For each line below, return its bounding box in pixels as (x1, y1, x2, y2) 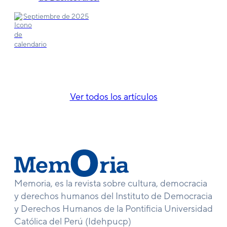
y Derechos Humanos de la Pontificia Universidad (14, 203, 213, 214)
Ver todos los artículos (69, 91, 158, 102)
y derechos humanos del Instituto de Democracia (14, 191, 212, 201)
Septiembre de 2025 (23, 12, 89, 20)
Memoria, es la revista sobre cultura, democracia (14, 178, 207, 188)
